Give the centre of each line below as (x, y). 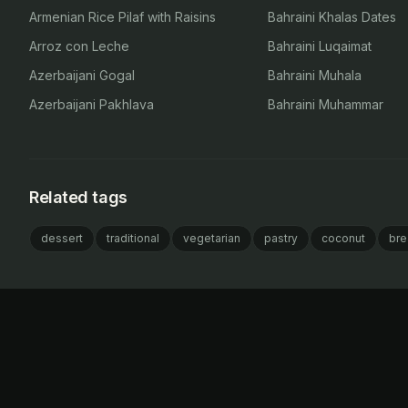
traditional (133, 238)
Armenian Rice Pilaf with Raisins (122, 17)
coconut (343, 238)
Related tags (78, 197)
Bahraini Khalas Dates (332, 17)
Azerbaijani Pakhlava (92, 104)
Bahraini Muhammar (326, 104)
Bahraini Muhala (315, 75)
